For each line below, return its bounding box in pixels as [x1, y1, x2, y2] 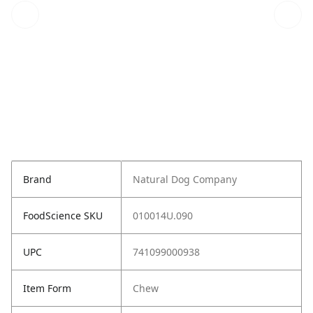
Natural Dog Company [133, 173, 237, 187]
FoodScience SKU [23, 209, 103, 223]
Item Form [23, 282, 71, 296]
